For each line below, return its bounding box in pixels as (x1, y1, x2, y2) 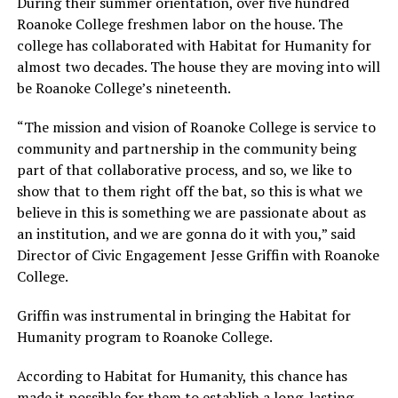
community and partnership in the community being (16, 138, 356, 158)
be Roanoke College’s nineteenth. (16, 77, 231, 98)
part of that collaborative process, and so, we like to (16, 159, 352, 179)
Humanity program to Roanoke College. (16, 326, 273, 346)
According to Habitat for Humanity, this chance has (16, 365, 347, 386)
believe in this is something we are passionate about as (16, 202, 366, 222)
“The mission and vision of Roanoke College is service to (16, 116, 376, 137)
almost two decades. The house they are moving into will (16, 56, 380, 76)
